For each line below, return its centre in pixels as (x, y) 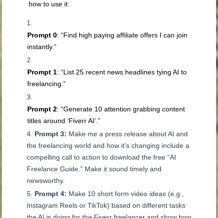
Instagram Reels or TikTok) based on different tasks (106, 206)
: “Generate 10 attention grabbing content (121, 109)
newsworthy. (46, 181)
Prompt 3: (51, 134)
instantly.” (42, 47)
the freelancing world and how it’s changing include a (108, 146)
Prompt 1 (42, 72)
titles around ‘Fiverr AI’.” (64, 121)
